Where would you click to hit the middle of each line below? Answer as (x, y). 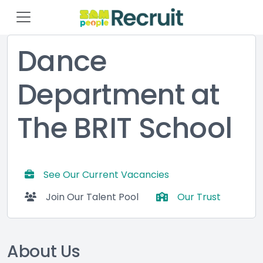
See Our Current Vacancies (106, 174)
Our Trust (199, 197)
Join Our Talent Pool (92, 197)
